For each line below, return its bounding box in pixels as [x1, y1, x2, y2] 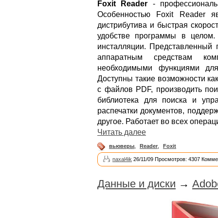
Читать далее [97, 128, 146, 137]
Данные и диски [97, 178, 176, 190]
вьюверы [109, 143, 134, 149]
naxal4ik [112, 156, 132, 163]
